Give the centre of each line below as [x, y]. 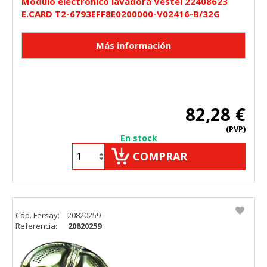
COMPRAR [160, 156]
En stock [139, 138]
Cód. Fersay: [38, 215]
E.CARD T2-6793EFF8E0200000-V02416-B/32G [121, 13]
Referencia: [37, 226]
